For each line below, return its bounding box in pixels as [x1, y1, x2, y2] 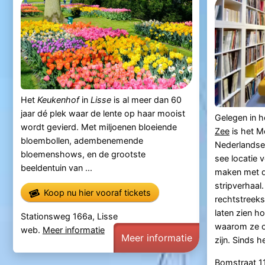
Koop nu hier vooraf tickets [43, 187, 151, 198]
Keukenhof [37, 94, 79, 105]
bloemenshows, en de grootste [20, 148, 146, 159]
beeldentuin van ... [20, 162, 92, 173]
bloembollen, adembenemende [20, 135, 143, 146]
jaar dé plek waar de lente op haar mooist [20, 108, 185, 118]
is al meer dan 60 [111, 94, 182, 105]
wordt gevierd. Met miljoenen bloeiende [20, 121, 177, 132]
